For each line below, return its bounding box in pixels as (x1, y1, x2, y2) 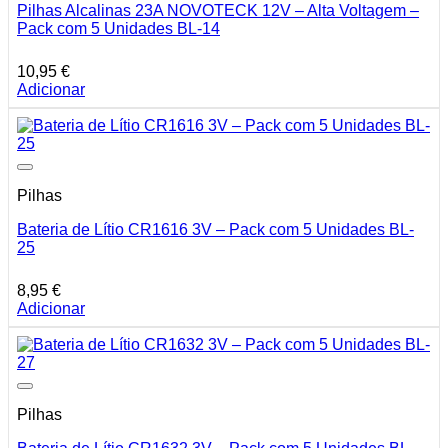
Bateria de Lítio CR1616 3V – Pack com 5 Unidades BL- (17, 221, 414, 239)
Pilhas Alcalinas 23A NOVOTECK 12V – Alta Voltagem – (17, 2, 419, 20)
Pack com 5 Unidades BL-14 (17, 20, 220, 38)
